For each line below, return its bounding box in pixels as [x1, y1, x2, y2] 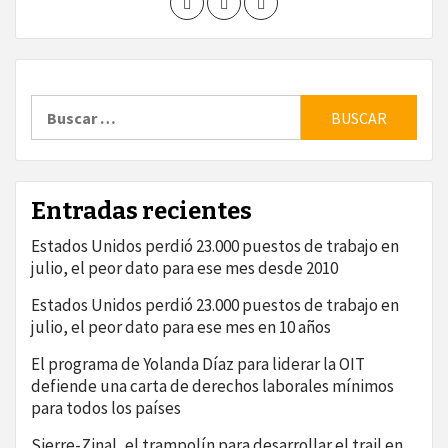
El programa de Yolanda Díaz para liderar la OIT [31, 353, 365, 376]
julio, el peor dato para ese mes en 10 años [31, 316, 331, 339]
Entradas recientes [31, 197, 252, 226]
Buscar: [30, 94, 84, 115]
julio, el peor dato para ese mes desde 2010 [31, 257, 338, 280]
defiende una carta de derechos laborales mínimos [31, 375, 394, 398]
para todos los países [31, 397, 181, 420]
